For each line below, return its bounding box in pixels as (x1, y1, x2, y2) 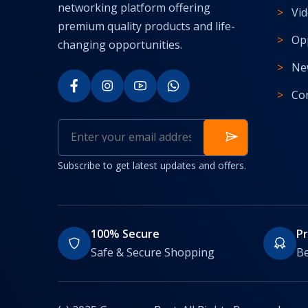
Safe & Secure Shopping (91, 244, 214, 260)
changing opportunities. (58, 36, 182, 52)
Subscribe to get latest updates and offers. (58, 158, 246, 172)
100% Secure (91, 225, 159, 241)
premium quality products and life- (58, 18, 235, 34)
